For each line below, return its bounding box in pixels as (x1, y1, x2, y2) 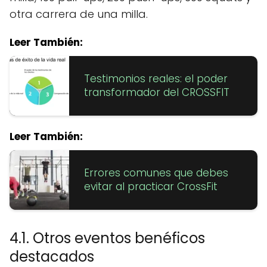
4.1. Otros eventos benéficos (10, 228, 205, 248)
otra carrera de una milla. (10, 6, 148, 21)
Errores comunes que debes (84, 165, 228, 180)
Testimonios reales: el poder (84, 71, 228, 86)
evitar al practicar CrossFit (84, 179, 218, 194)
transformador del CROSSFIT (84, 85, 229, 100)
